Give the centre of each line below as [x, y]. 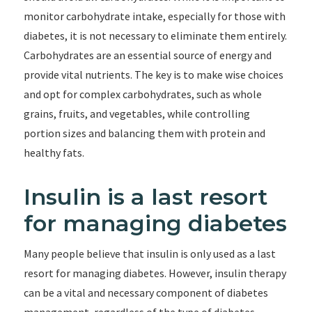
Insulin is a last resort [145, 197]
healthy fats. [54, 153]
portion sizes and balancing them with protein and [144, 133]
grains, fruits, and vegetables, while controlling [136, 114]
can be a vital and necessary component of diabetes [146, 292]
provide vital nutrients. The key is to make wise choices [153, 75]
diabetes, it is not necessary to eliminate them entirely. [155, 36]
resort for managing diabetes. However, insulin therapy [155, 273]
